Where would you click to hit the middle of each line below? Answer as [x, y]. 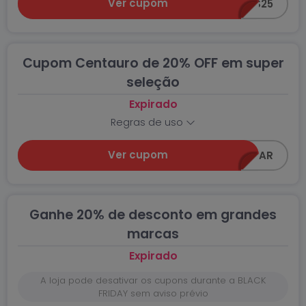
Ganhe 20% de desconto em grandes [153, 215]
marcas [153, 234]
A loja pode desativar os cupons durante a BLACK [153, 280]
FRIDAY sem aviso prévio [153, 293]
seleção [153, 82]
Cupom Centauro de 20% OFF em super [153, 63]
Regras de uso [148, 122]
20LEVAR [251, 156]
